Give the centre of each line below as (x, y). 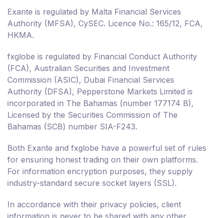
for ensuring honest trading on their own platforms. (103, 160)
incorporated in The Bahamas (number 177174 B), (100, 103)
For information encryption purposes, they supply (100, 172)
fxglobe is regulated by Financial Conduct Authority (102, 57)
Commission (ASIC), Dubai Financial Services (91, 80)
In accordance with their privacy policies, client (94, 205)
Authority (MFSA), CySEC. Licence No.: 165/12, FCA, (105, 24)
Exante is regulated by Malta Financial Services (94, 12)
